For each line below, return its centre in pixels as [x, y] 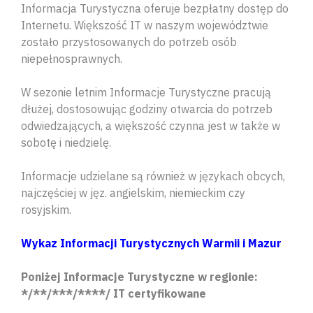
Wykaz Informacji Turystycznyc [107, 243]
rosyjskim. [46, 209]
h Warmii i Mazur [237, 243]
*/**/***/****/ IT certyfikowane [114, 293]
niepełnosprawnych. [72, 58]
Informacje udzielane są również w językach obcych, [153, 176]
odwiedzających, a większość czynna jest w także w [151, 125]
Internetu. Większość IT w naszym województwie [145, 25]
